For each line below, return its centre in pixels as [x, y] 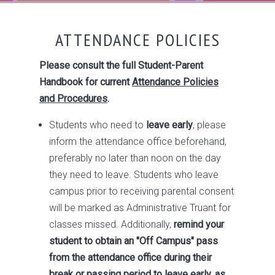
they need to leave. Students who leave [134, 175]
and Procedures [73, 99]
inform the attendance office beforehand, [138, 141]
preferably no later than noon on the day [135, 158]
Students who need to [96, 125]
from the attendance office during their [130, 258]
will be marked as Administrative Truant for [140, 208]
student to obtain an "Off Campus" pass [134, 241]
